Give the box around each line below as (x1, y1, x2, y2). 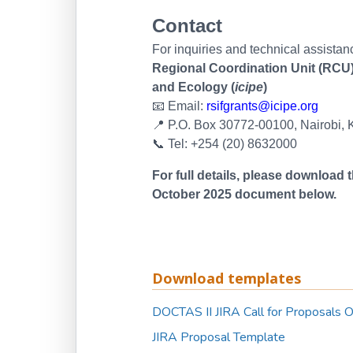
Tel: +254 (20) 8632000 (165, 137, 297, 150)
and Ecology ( (152, 80, 235, 94)
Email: (165, 99, 206, 113)
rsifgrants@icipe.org (206, 99, 318, 113)
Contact (152, 15, 222, 36)
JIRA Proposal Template (152, 329, 285, 346)
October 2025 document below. (152, 188, 336, 201)
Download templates (152, 269, 301, 288)
